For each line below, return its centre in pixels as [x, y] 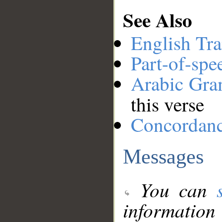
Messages [163, 156]
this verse [167, 104]
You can [174, 190]
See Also [158, 19]
